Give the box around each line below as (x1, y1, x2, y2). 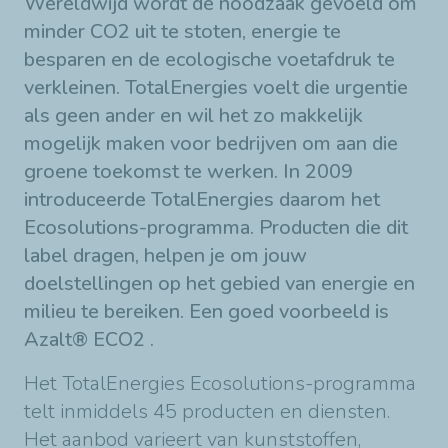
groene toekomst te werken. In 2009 (24, 158, 353, 186)
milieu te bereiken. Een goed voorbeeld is (24, 298, 389, 326)
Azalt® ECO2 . (24, 326, 154, 354)
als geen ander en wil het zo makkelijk (24, 102, 363, 130)
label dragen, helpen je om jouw (24, 242, 307, 270)
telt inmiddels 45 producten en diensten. (24, 398, 390, 426)
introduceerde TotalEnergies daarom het (24, 186, 380, 214)
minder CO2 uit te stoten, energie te (24, 18, 341, 46)
